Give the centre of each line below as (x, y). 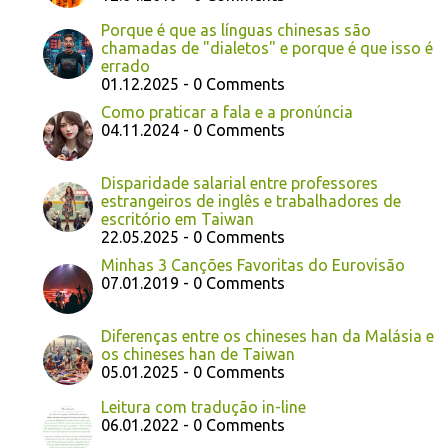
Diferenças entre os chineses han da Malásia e (267, 336)
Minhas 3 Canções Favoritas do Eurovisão (253, 265)
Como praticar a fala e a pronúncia (227, 112)
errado (125, 66)
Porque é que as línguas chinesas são (236, 30)
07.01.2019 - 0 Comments (193, 283)
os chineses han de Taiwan (198, 354)
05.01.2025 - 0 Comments (193, 372)
